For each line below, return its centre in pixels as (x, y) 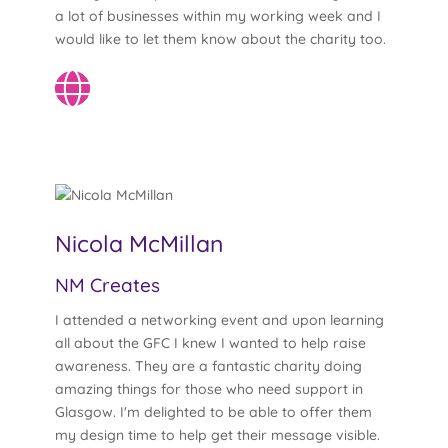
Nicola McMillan (138, 244)
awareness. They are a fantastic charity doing (208, 366)
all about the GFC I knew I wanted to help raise (210, 343)
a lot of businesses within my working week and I (217, 16)
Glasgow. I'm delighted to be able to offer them (213, 412)
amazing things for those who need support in (208, 389)
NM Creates (107, 285)
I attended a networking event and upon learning (219, 320)
